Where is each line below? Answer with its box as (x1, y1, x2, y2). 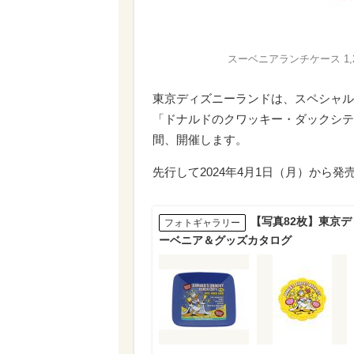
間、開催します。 (153, 133, 247, 147)
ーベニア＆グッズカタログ (159, 233, 292, 247)
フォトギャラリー (164, 217, 240, 228)
